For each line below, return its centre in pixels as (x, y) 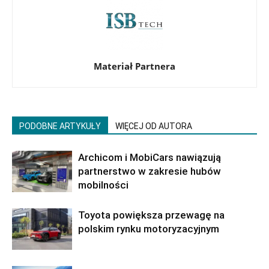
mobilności (103, 185)
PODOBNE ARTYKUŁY (60, 126)
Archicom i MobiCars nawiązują (150, 158)
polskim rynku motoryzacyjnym (149, 229)
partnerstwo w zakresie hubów (150, 171)
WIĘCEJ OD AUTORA (154, 126)
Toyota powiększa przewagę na (151, 215)
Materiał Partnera (134, 66)
